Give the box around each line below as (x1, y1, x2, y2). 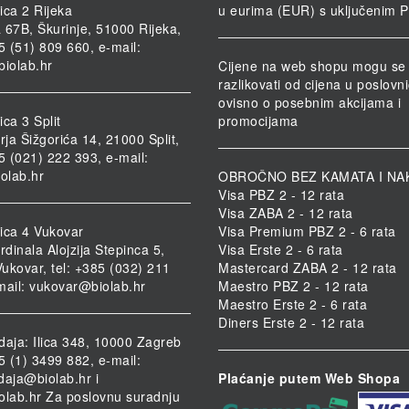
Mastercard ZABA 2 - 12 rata (218, 258, 397, 278)
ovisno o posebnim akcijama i (218, 93, 401, 112)
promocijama (218, 111, 299, 131)
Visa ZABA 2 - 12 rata (218, 204, 353, 223)
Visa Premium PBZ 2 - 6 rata (218, 222, 396, 241)
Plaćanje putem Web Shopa (218, 369, 400, 388)
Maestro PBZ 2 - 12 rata (218, 277, 369, 296)
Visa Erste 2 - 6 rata (218, 240, 343, 259)
